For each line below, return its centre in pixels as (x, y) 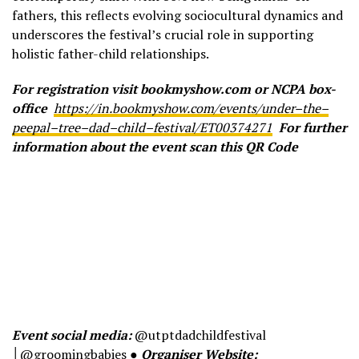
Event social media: (72, 335)
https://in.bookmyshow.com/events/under (174, 109)
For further (313, 128)
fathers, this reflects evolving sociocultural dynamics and (177, 16)
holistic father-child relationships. (111, 54)
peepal (31, 128)
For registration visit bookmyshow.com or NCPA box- (174, 89)
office (33, 109)
